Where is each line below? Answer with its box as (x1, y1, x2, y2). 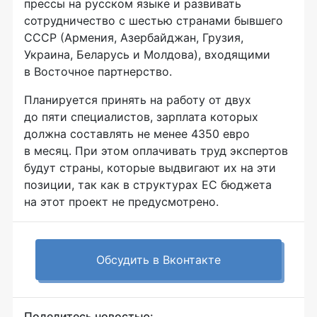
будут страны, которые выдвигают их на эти (24, 161, 276, 175)
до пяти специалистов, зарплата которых (24, 110, 258, 124)
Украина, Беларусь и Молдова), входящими (24, 47, 270, 62)
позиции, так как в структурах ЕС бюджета (24, 178, 272, 192)
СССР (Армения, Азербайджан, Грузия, (24, 30, 243, 45)
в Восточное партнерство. (24, 64, 172, 79)
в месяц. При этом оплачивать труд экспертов (24, 144, 288, 158)
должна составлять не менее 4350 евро (24, 127, 250, 141)
